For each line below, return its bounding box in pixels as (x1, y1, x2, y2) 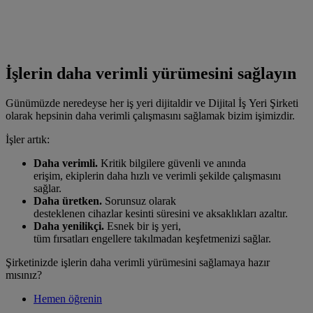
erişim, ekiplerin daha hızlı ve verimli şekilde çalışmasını (34, 170, 281, 182)
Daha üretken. (34, 195, 102, 208)
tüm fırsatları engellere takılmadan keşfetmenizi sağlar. (34, 233, 274, 245)
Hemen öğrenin (34, 293, 102, 305)
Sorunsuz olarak (102, 195, 176, 208)
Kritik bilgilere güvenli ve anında (101, 157, 246, 170)
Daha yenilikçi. (34, 220, 107, 233)
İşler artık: (6, 133, 55, 146)
